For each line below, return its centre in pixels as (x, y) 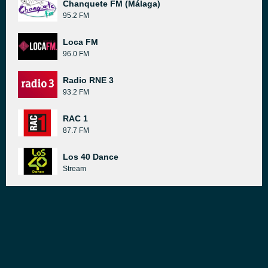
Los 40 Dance (91, 157)
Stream (74, 169)
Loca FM (80, 42)
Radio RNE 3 (88, 80)
